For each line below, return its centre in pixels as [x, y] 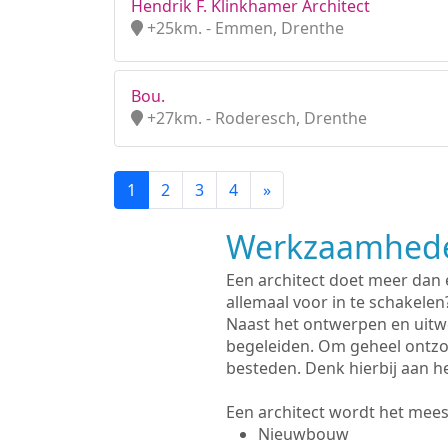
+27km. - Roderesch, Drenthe [255, 118]
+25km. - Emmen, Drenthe [243, 28]
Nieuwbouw [303, 434]
